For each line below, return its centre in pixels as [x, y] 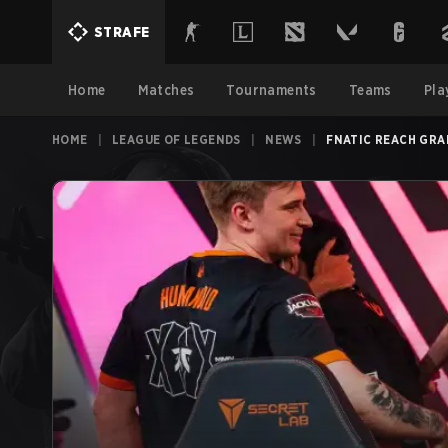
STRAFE [122, 32]
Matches [166, 90]
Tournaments [271, 90]
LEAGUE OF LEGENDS [176, 139]
